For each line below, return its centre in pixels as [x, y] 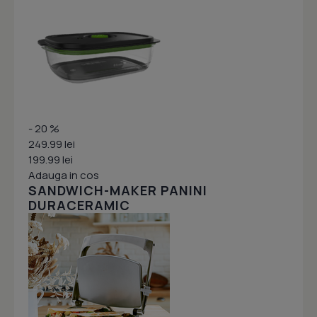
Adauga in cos [64, 175]
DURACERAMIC [79, 206]
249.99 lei [52, 144]
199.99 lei [51, 160]
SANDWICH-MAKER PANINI [118, 191]
